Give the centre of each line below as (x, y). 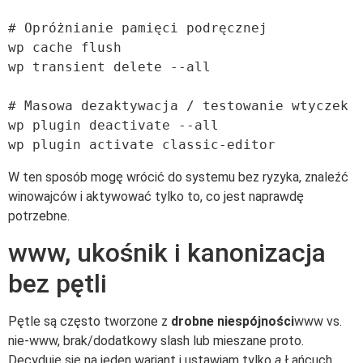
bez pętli (58, 284)
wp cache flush (65, 47)
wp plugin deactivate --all (113, 125)
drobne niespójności (233, 322)
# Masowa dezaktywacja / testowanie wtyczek (178, 105)
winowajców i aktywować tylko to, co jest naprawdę (156, 196)
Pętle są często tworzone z (90, 322)
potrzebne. (39, 216)
